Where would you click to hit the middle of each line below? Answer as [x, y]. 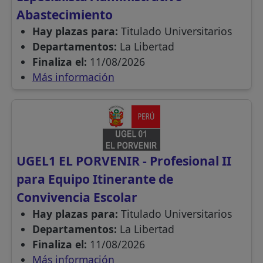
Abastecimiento [65, 15]
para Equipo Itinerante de [95, 179]
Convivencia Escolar [77, 197]
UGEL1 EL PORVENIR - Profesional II [124, 161]
